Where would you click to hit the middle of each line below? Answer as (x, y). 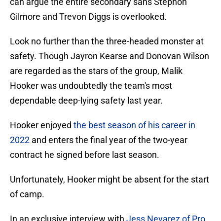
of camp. (27, 194)
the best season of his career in (133, 125)
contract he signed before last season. (85, 155)
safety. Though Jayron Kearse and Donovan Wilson (110, 56)
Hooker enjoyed (41, 125)
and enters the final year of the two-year (109, 140)
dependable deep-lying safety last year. (86, 101)
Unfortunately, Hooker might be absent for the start (110, 180)
